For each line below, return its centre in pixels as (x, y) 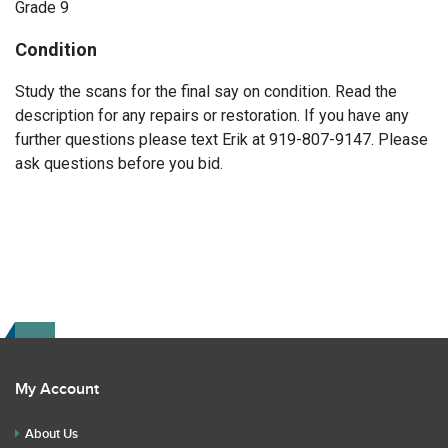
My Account (57, 389)
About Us (51, 434)
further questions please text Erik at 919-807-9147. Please (221, 139)
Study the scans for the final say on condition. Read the (206, 91)
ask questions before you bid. (119, 163)
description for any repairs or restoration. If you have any (212, 115)
